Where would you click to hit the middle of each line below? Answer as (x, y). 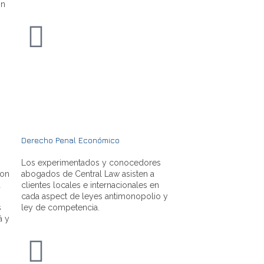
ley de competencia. (60, 207)
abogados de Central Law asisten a (88, 174)
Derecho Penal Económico (70, 140)
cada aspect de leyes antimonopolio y (95, 196)
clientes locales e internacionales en (90, 185)
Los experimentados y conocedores (91, 162)
